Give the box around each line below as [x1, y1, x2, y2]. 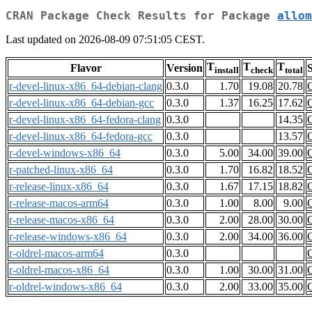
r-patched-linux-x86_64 [9, 164, 113, 176]
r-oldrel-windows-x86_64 [9, 281, 122, 293]
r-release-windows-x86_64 [9, 231, 127, 243]
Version [166, 62, 203, 75]
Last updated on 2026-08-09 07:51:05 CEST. [6, 33, 205, 46]
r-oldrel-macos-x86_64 [9, 264, 109, 276]
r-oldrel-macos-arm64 [9, 247, 104, 260]
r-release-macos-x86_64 [9, 214, 114, 226]
